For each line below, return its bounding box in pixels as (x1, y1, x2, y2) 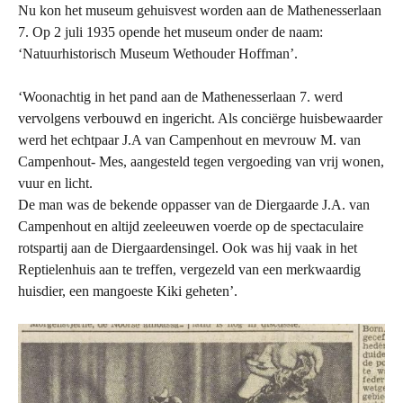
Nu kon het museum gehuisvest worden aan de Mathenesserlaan (18, 3, 381, 18)
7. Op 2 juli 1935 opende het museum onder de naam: (18, 24, 323, 40)
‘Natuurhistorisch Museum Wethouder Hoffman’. (18, 46, 298, 61)
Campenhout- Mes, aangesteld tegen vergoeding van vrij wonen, (18, 154, 384, 169)
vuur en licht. (18, 175, 93, 191)
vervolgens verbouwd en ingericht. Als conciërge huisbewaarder (18, 111, 382, 126)
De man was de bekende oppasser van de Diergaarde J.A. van (18, 197, 370, 212)
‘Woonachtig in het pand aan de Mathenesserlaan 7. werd (18, 89, 343, 104)
